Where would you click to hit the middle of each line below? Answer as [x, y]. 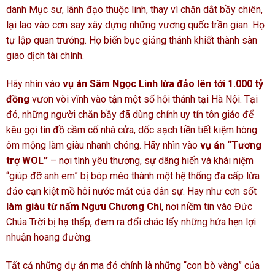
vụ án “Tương [231, 145]
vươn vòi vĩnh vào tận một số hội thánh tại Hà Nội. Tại [144, 99]
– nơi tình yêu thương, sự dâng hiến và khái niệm [151, 160]
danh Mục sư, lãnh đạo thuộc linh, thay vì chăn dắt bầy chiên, [134, 10]
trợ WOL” [27, 160]
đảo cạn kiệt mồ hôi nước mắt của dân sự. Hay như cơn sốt [131, 191]
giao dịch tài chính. [45, 56]
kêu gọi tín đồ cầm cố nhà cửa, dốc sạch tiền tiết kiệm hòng [132, 130]
